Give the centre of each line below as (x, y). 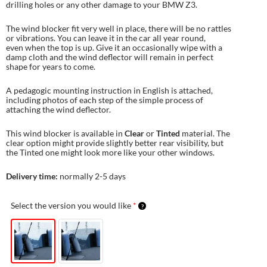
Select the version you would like (71, 205)
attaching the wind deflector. (58, 109)
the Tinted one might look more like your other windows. (110, 152)
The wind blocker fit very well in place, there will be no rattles (119, 28)
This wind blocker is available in (65, 133)
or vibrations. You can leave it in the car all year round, (106, 38)
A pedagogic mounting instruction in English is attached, (109, 90)
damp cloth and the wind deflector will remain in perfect (110, 57)
